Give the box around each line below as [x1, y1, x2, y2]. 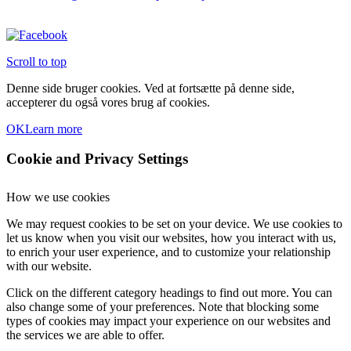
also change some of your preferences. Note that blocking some [6, 300, 319, 314]
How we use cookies [6, 190, 110, 204]
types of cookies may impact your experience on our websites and [6, 314, 331, 328]
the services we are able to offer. [6, 328, 165, 342]
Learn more [25, 121, 82, 136]
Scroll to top [6, 54, 67, 68]
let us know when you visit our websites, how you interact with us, [6, 231, 336, 245]
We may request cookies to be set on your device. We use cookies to [6, 217, 342, 231]
